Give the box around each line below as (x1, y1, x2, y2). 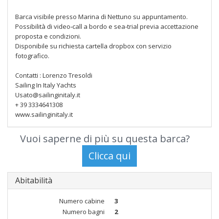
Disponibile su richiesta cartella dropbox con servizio (15, 42, 172, 50)
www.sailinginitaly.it (15, 110, 73, 119)
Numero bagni (63, 207, 105, 216)
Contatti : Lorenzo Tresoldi (15, 71, 92, 80)
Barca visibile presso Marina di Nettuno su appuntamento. (15, 12, 188, 21)
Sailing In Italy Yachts (15, 81, 76, 89)
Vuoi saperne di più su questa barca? (20, 132, 190, 145)
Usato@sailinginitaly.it (15, 90, 80, 99)
